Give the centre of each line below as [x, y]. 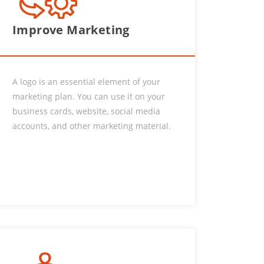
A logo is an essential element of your [86, 82]
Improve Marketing [71, 30]
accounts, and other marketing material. [92, 126]
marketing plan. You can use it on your [89, 96]
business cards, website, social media [86, 111]
